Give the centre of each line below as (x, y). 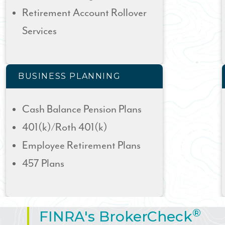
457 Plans (43, 164)
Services (39, 31)
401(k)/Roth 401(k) (65, 128)
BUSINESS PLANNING (70, 76)
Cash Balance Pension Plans (82, 109)
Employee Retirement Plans (81, 146)
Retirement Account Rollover (84, 13)
